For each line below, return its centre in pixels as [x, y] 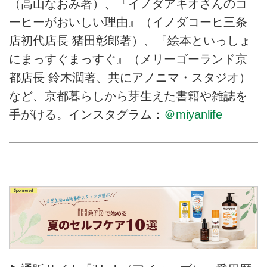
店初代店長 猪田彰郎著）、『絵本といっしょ [130, 40]
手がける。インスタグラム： [86, 114]
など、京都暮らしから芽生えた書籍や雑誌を [128, 96]
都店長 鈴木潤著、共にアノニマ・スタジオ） [130, 77]
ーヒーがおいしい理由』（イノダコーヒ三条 [128, 22]
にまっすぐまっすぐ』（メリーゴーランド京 [128, 59]
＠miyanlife [193, 114]
